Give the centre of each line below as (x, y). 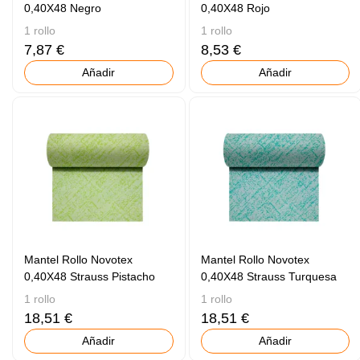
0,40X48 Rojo (235, 8)
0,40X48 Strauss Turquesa (268, 277)
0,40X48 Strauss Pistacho (90, 277)
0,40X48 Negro (63, 8)
